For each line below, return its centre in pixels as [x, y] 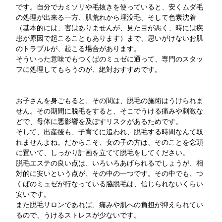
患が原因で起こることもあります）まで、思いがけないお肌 [110, 38]
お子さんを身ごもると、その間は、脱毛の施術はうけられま [110, 101]
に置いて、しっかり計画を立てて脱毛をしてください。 [103, 153]
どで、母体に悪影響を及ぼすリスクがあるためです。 [99, 122]
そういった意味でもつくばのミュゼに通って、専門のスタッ [110, 59]
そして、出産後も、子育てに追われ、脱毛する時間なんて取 [110, 132]
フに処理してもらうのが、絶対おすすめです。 [89, 70]
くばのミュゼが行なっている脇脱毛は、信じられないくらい [110, 184]
